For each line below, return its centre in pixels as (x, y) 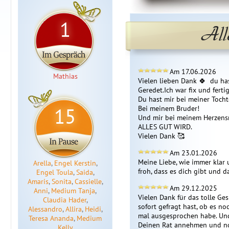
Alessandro (45, 209)
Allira (73, 209)
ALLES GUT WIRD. (166, 127)
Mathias (65, 76)
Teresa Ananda (51, 218)
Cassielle (88, 181)
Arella (42, 163)
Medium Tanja (73, 191)
